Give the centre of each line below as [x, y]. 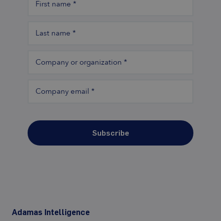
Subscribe [110, 132]
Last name [53, 33]
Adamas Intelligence [51, 212]
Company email [62, 91]
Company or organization [79, 62]
